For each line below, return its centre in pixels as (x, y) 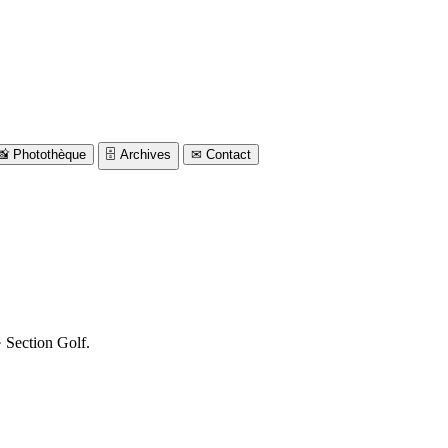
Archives (145, 155)
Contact (228, 155)
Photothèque (49, 155)
